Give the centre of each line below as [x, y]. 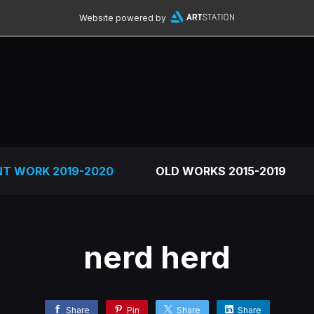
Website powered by [122, 18]
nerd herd [157, 257]
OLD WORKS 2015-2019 [221, 171]
